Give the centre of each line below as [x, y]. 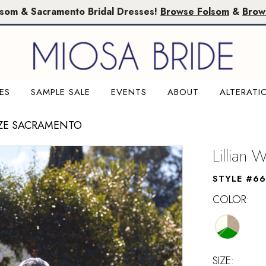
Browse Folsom [195, 12]
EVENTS [129, 92]
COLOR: [231, 199]
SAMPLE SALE [60, 92]
